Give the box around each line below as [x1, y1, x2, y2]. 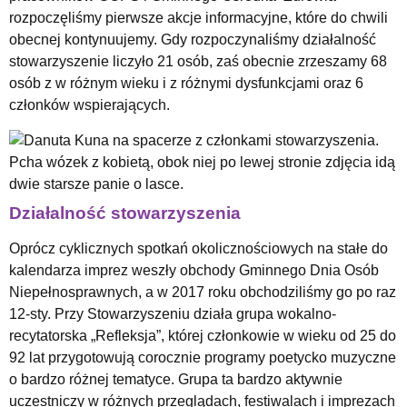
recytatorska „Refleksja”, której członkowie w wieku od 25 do [9, 327, 396, 343]
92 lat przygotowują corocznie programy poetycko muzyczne [9, 349, 396, 365]
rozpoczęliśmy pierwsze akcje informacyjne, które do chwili [9, 10, 388, 26]
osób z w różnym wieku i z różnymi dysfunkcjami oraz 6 [9, 75, 363, 92]
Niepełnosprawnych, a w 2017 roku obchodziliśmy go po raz [9, 283, 396, 300]
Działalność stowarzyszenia [9, 203, 241, 223]
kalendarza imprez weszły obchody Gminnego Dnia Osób [9, 262, 379, 278]
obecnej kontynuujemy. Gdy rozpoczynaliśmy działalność [9, 32, 376, 48]
